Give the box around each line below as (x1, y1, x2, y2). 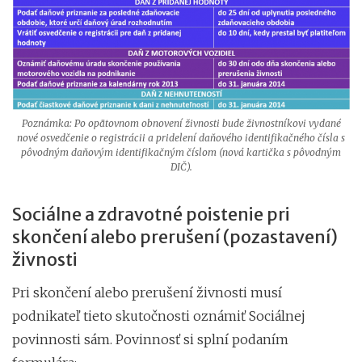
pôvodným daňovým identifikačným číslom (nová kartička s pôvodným (21, 145, 341, 158)
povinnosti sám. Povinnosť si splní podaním (12, 330, 288, 347)
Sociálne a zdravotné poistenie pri (12, 203, 290, 225)
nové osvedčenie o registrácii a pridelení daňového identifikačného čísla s (17, 131, 345, 144)
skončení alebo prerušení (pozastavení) (12, 225, 338, 248)
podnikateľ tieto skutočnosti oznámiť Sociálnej (12, 307, 305, 324)
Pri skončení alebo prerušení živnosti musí (12, 284, 282, 301)
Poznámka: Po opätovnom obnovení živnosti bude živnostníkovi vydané (21, 116, 341, 129)
